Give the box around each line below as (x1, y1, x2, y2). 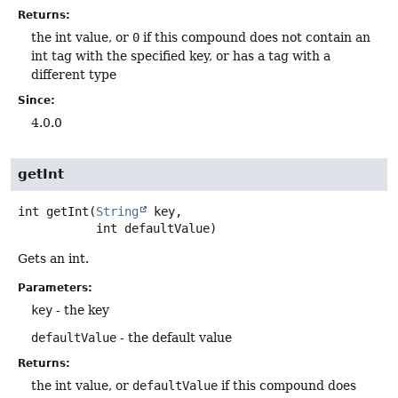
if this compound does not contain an (139, 30, 370, 45)
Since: (18, 94, 55, 107)
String (96, 204, 139, 219)
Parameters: (18, 282, 92, 295)
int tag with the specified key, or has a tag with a (31, 49, 330, 64)
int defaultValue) (96, 221, 217, 236)
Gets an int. (18, 251, 89, 267)
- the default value (116, 330, 232, 346)
